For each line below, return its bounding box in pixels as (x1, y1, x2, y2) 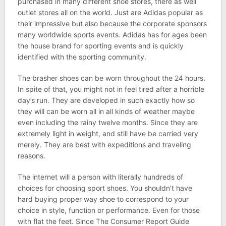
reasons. (17, 151, 45, 160)
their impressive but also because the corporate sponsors (17, 19, 207, 28)
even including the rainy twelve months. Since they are (17, 118, 198, 127)
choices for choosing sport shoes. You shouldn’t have (17, 184, 192, 192)
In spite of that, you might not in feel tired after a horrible (17, 85, 204, 93)
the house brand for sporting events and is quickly (17, 41, 184, 50)
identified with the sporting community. (17, 52, 146, 61)
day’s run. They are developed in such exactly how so (17, 96, 195, 104)
